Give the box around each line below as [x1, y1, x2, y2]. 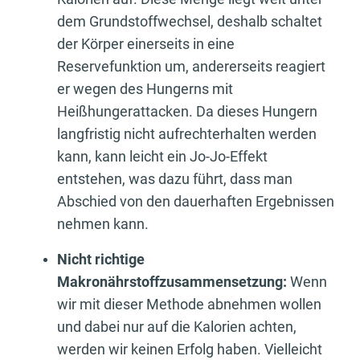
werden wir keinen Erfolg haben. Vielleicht [57, 340, 322, 358]
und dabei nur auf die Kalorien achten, [57, 317, 297, 335]
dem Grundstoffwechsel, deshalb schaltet [57, 12, 322, 30]
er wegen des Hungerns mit [57, 80, 233, 97]
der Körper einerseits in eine [57, 35, 235, 52]
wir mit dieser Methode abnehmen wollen [57, 295, 321, 313]
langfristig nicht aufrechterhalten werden [57, 125, 317, 142]
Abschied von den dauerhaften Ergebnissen [57, 192, 334, 210]
